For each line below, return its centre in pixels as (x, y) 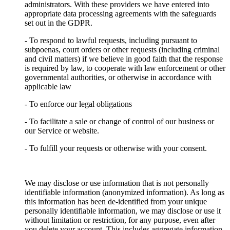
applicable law (48, 86)
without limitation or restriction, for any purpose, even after (120, 220)
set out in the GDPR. (59, 23)
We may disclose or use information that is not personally (117, 183)
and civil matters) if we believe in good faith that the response (124, 59)
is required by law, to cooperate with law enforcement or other (125, 68)
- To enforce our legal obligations (78, 104)
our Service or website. (62, 130)
